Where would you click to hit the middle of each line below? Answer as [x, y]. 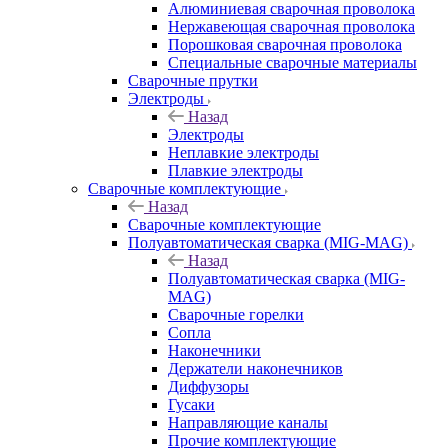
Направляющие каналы [248, 422]
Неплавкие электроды [243, 152]
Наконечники [214, 350]
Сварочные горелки [236, 314]
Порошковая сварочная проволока [285, 44]
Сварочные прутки [193, 80]
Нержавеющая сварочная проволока [291, 26]
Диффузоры [208, 386]
